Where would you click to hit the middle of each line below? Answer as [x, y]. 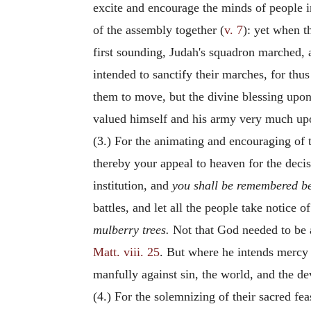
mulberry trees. [131, 230]
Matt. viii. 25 [126, 252]
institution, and [133, 185]
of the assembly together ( [159, 30]
